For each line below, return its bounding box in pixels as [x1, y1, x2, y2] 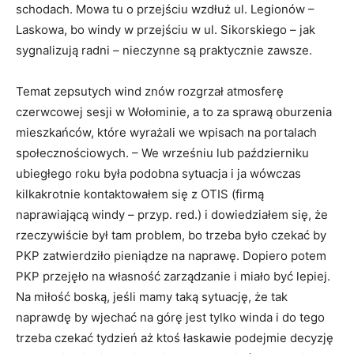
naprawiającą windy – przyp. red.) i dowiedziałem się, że [16, 206, 328, 222]
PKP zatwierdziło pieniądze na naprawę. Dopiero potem [16, 247, 326, 263]
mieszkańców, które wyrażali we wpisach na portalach [16, 124, 317, 140]
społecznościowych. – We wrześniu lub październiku [16, 145, 309, 160]
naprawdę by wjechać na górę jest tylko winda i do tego [16, 309, 325, 325]
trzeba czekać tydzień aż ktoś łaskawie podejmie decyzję [16, 330, 333, 345]
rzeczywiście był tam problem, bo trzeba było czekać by [16, 227, 326, 243]
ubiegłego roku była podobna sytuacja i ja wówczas [16, 165, 301, 181]
